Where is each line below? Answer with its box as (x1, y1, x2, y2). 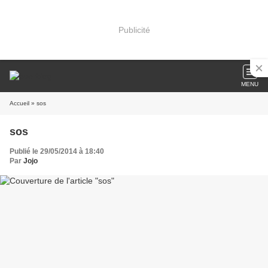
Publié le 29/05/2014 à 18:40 (10, 147, 104, 156)
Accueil (10, 100, 29, 106)
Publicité (118, 25, 150, 35)
